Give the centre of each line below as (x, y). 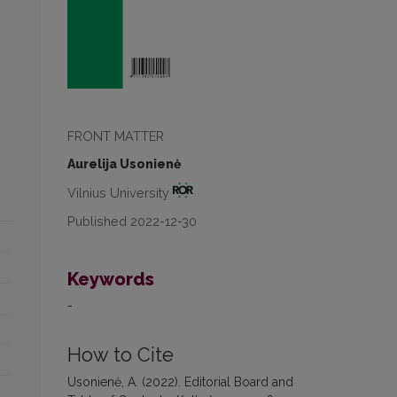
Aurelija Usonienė (124, 163)
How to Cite (121, 354)
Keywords (111, 279)
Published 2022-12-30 (132, 221)
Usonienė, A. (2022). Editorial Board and (180, 381)
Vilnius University (120, 192)
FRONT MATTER (116, 136)
